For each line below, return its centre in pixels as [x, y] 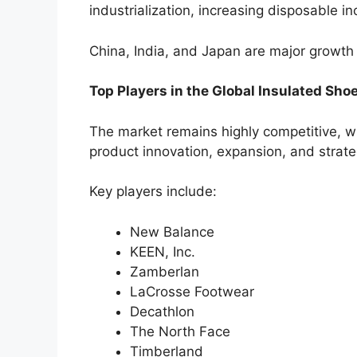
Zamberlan [165, 271]
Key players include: [153, 192]
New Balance [172, 231]
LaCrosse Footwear [192, 291]
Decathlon [162, 311]
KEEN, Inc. [163, 251]
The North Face [180, 331]
